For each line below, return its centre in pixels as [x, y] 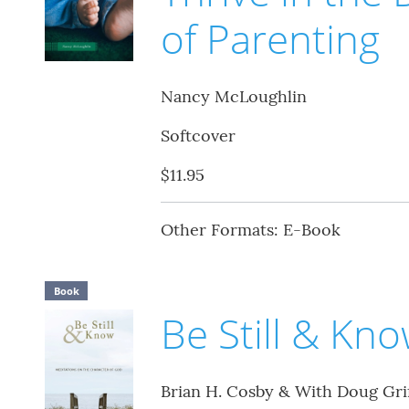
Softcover [198, 136]
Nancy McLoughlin [233, 97]
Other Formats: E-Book [250, 230]
